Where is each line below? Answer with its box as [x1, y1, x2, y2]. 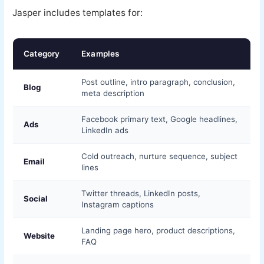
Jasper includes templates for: [12, 6, 143, 18]
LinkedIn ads [81, 125, 129, 135]
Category [24, 48, 60, 58]
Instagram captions [81, 199, 154, 209]
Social [24, 193, 48, 203]
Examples [81, 48, 120, 58]
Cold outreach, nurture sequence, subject [81, 151, 238, 161]
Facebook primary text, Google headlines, [81, 114, 238, 124]
